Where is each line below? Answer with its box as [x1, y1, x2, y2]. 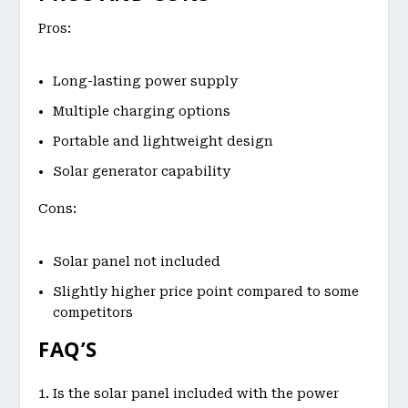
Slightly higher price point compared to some [53, 283, 360, 299]
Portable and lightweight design [53, 133, 274, 148]
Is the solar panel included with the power [53, 385, 340, 401]
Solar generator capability [53, 163, 231, 178]
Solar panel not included [53, 253, 221, 269]
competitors [53, 304, 134, 320]
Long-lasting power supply [53, 74, 239, 89]
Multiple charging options [53, 104, 231, 119]
